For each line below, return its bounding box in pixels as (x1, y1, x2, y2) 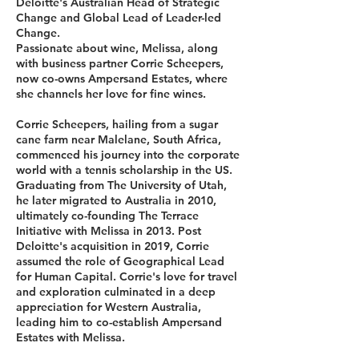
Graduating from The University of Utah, (16, 178, 227, 192)
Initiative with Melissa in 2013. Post (16, 224, 201, 238)
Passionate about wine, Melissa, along (16, 41, 218, 55)
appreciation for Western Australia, (16, 300, 201, 314)
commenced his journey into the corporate (16, 147, 240, 162)
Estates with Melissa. (16, 330, 125, 345)
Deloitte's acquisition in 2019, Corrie (16, 239, 209, 253)
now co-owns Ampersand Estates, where (16, 71, 228, 86)
